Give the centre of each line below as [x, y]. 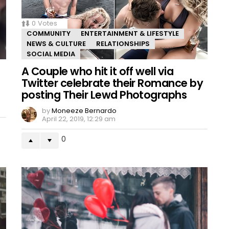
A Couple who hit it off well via [98, 71]
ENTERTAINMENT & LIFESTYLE [130, 33]
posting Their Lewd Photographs [104, 95]
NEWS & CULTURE [56, 43]
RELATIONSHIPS [123, 43]
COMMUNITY [49, 33]
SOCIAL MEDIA [51, 54]
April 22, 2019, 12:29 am [79, 119]
